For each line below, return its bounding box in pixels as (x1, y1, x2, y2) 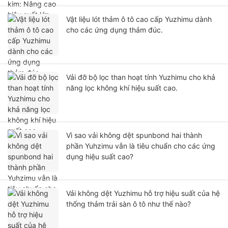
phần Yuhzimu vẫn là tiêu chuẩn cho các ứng (66, 141, 215, 151)
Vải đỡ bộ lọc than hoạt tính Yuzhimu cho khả (66, 73, 215, 82)
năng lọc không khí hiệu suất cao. (66, 83, 178, 93)
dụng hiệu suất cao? (66, 152, 133, 161)
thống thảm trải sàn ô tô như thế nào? (66, 199, 191, 209)
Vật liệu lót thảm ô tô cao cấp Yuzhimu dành (66, 15, 212, 24)
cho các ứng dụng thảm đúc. (66, 25, 163, 35)
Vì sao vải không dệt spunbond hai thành (66, 131, 202, 140)
